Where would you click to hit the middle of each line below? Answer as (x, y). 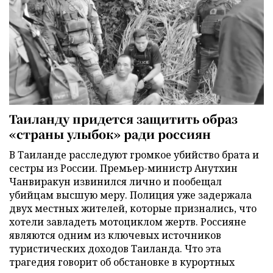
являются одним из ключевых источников (115, 235)
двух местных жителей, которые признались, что (133, 208)
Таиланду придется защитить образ (123, 118)
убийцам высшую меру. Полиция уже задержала (130, 195)
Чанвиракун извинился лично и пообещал (115, 181)
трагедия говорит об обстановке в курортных (122, 262)
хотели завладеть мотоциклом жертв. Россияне (128, 222)
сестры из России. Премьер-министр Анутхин (123, 168)
